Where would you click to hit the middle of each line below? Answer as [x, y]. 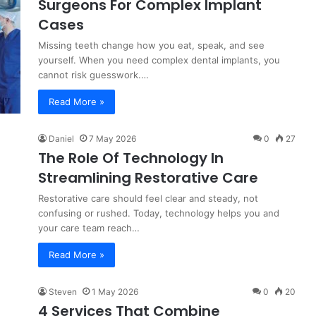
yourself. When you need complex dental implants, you [159, 60]
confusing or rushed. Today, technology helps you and [159, 213]
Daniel [61, 139]
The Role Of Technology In [131, 158]
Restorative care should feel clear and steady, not [148, 198]
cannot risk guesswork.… [93, 75]
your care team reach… [89, 228]
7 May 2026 [113, 139]
